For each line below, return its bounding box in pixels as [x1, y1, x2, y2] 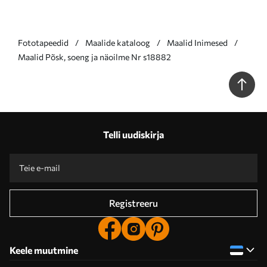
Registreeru [109, 197, 158, 209]
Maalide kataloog [85, 38, 150, 48]
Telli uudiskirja [103, 129, 164, 140]
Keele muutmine [10, 244, 78, 256]
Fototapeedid [18, 38, 69, 48]
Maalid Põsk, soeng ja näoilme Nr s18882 [18, 52, 171, 62]
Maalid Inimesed [167, 38, 228, 48]
